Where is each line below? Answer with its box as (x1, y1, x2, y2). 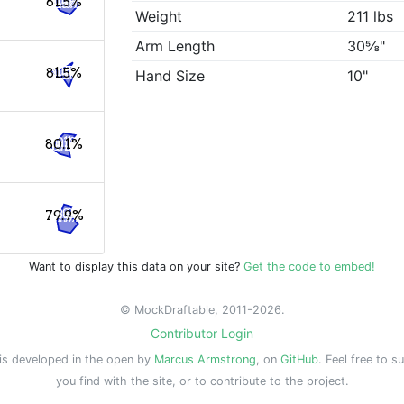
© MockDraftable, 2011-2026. (119, 303, 285, 317)
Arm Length (135, 37, 216, 56)
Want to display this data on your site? (29, 260, 243, 273)
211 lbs (347, 7, 394, 26)
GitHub (280, 353, 318, 366)
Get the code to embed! (243, 260, 375, 273)
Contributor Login (151, 326, 253, 341)
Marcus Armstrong (154, 353, 256, 366)
